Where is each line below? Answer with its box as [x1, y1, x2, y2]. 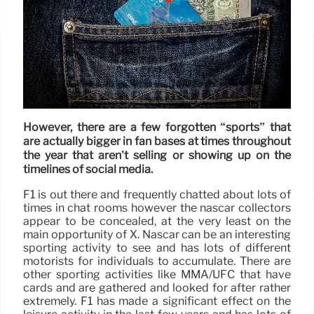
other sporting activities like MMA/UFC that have [23, 267, 291, 281]
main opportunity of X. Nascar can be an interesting [23, 227, 291, 241]
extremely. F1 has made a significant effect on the [23, 294, 291, 308]
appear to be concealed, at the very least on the [23, 214, 291, 228]
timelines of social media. [23, 163, 153, 177]
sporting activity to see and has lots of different [23, 240, 291, 254]
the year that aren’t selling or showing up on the [23, 149, 291, 163]
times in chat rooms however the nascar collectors [23, 200, 291, 214]
